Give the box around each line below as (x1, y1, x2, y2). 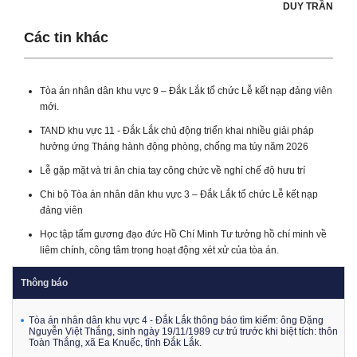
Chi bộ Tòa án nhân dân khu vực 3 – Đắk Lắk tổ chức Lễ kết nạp (40, 188, 318, 200)
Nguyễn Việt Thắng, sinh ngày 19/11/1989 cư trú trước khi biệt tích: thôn (29, 325, 338, 337)
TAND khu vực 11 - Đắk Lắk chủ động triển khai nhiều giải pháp (40, 124, 314, 136)
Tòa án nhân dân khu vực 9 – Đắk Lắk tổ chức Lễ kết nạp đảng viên (40, 84, 332, 96)
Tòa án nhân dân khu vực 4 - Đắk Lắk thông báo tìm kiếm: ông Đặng (29, 314, 324, 326)
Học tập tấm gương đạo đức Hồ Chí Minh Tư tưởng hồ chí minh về (40, 228, 327, 240)
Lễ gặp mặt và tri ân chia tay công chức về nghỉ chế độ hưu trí (40, 164, 305, 176)
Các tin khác (24, 29, 108, 45)
